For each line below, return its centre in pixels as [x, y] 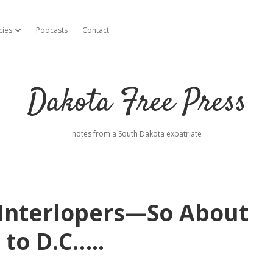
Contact [96, 30]
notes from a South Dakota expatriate [136, 134]
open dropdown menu [51, 30]
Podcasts [52, 30]
